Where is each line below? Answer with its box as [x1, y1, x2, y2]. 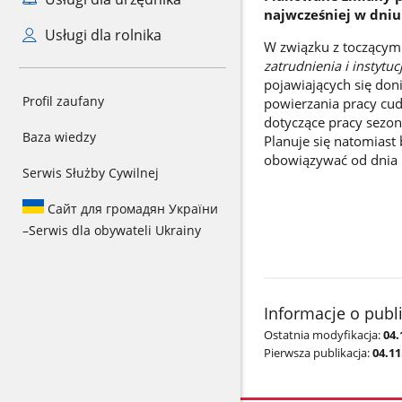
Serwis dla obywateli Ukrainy [29, 222, 201, 239]
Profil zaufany [22, 92, 104, 109]
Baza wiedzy [22, 128, 96, 145]
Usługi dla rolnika [40, 25, 162, 45]
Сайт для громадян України [44, 200, 218, 217]
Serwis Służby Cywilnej [22, 164, 159, 181]
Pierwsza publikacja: [263, 344, 370, 361]
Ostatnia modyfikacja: [263, 326, 380, 343]
